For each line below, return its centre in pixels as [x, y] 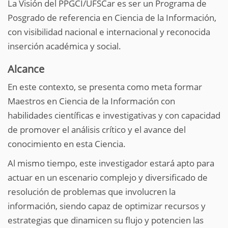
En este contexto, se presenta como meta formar [105, 87]
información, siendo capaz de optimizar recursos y [107, 206]
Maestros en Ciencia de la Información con [91, 101]
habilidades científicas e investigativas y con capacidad [114, 115]
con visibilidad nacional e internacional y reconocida [109, 32]
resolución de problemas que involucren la [92, 192]
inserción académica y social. [64, 46]
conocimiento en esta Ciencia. [67, 144]
